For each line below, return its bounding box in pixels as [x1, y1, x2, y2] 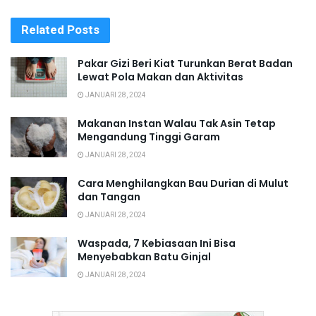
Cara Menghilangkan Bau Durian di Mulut [78, 176, 288, 190]
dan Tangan [78, 189, 140, 204]
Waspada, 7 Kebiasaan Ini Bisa [78, 236, 236, 250]
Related [21, 20, 64, 39]
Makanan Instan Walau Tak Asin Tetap [78, 116, 276, 130]
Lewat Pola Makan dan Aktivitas [78, 69, 243, 84]
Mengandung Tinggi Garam [78, 129, 220, 144]
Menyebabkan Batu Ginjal [78, 249, 211, 264]
